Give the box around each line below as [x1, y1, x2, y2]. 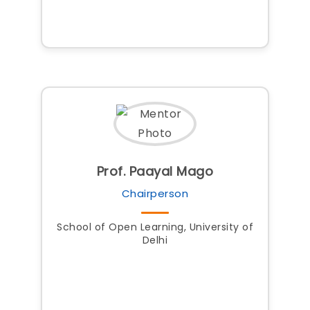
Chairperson [121, 186, 189, 201]
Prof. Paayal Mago [96, 163, 214, 180]
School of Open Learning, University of [57, 220, 253, 234]
